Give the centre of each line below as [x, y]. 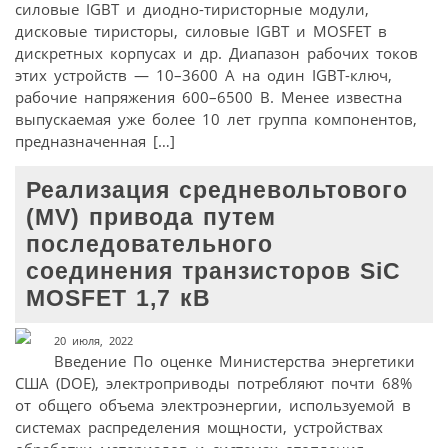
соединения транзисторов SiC [214, 272]
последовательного [150, 245]
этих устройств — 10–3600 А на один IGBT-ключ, [203, 75]
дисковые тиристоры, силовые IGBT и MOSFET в [201, 31]
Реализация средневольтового [217, 191]
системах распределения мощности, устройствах [199, 426]
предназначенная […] [95, 141]
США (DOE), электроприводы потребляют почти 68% [213, 382]
